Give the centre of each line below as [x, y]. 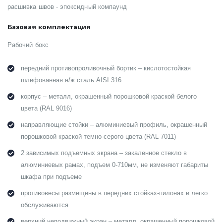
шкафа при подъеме [51, 177]
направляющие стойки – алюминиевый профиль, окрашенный [114, 125]
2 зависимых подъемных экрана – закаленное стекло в [104, 153]
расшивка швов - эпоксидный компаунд [67, 7]
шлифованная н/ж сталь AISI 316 [71, 81]
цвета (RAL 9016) [46, 109]
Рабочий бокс [28, 45]
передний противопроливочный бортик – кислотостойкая [106, 69]
